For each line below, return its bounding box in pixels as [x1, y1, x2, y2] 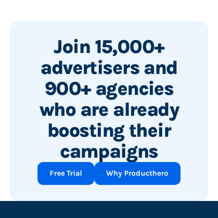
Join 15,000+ [54, 35, 164, 58]
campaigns [60, 140, 158, 163]
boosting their [47, 119, 171, 142]
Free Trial [49, 169, 82, 178]
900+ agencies [44, 77, 174, 100]
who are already [39, 98, 179, 121]
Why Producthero [106, 169, 169, 178]
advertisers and [40, 56, 178, 79]
